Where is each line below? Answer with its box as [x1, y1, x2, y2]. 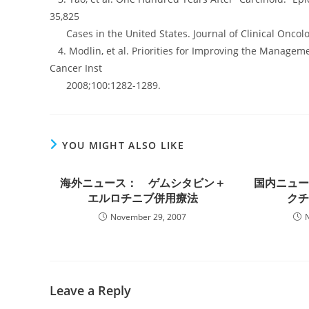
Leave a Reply [50, 282, 131, 299]
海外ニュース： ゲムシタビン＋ [59, 175, 226, 190]
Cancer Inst [50, 61, 102, 74]
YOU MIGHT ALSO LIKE [62, 139, 185, 152]
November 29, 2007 [110, 211, 187, 223]
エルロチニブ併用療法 [87, 190, 198, 206]
